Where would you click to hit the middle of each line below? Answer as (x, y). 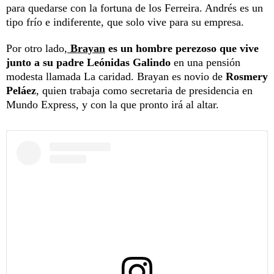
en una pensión (206, 63)
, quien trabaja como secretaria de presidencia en (144, 91)
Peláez (21, 91)
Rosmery (247, 77)
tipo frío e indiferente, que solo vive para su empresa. (125, 22)
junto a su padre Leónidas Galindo (88, 63)
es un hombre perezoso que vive (183, 49)
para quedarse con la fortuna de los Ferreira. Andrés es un (135, 8)
